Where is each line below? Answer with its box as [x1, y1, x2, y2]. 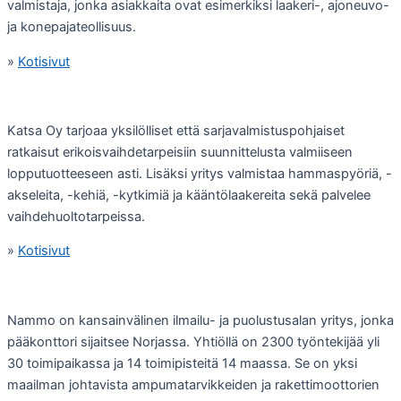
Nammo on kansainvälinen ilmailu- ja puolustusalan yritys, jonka [7, 311, 394, 328]
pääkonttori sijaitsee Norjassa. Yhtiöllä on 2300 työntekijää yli [7, 333, 380, 350]
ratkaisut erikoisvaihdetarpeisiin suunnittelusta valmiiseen [7, 143, 353, 160]
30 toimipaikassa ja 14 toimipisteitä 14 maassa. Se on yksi [7, 354, 357, 371]
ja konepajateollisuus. [7, 19, 136, 36]
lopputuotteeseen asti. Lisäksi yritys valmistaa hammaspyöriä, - [7, 165, 392, 182]
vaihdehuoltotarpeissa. [7, 208, 145, 225]
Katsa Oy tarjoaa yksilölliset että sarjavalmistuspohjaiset [7, 122, 345, 139]
